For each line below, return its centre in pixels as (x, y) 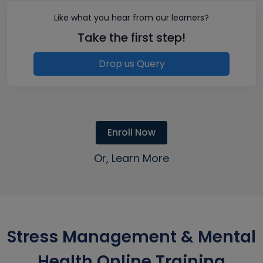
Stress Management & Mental (131, 237)
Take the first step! (131, 37)
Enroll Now (131, 132)
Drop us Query (131, 63)
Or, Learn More (131, 158)
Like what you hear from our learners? (131, 17)
